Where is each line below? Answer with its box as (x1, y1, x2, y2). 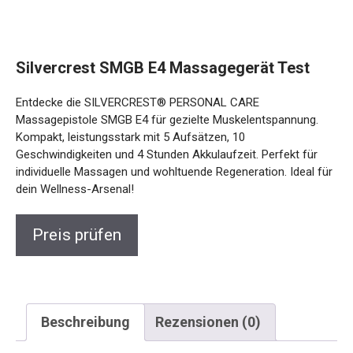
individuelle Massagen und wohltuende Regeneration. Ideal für (16, 164, 333, 179)
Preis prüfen (32, 225, 121, 244)
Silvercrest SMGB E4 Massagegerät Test (16, 58, 310, 77)
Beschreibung (41, 313, 130, 330)
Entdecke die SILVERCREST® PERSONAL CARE (16, 95, 259, 110)
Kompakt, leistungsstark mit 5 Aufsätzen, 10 (16, 129, 245, 144)
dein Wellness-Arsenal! (16, 181, 134, 196)
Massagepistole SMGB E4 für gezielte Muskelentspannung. (16, 112, 318, 127)
